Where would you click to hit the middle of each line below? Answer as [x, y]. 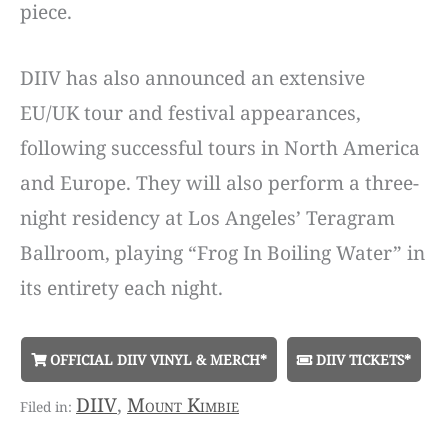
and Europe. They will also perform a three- [219, 182]
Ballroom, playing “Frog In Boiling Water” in [222, 252]
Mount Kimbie [183, 404]
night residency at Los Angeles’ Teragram [207, 217]
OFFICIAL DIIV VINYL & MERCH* [156, 359]
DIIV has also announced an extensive [192, 77]
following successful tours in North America [220, 147]
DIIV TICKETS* [361, 359]
